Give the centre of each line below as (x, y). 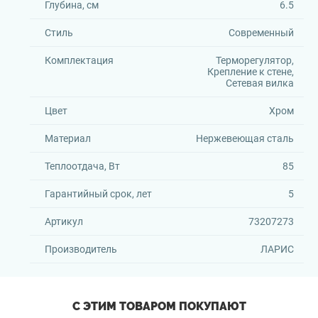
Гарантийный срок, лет (98, 194)
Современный (261, 33)
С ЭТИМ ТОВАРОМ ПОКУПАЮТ (159, 306)
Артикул (64, 221)
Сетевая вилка (259, 83)
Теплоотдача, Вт (82, 166)
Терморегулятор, (254, 60)
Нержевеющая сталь (245, 138)
